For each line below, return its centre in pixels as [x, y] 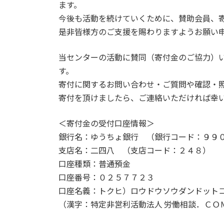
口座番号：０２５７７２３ [106, 177]
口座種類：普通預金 [94, 163]
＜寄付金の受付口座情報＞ [106, 123]
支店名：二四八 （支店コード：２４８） [134, 150]
